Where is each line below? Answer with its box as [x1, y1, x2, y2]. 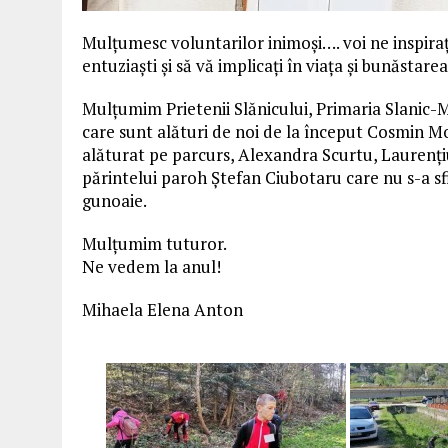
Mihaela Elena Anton [82, 297, 243, 321]
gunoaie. [82, 188, 147, 212]
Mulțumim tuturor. [82, 231, 227, 255]
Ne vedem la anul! [82, 254, 221, 278]
